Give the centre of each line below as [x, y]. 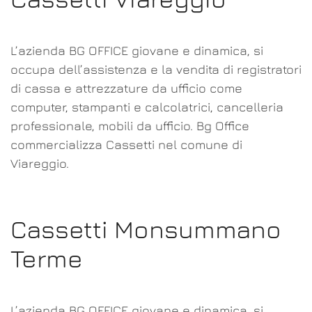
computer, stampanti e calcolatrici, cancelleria [147, 107]
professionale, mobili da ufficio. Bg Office [130, 126]
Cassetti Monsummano [146, 229]
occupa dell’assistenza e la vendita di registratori [156, 69]
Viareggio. [40, 163]
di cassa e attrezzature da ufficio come [126, 88]
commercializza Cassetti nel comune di [126, 145]
